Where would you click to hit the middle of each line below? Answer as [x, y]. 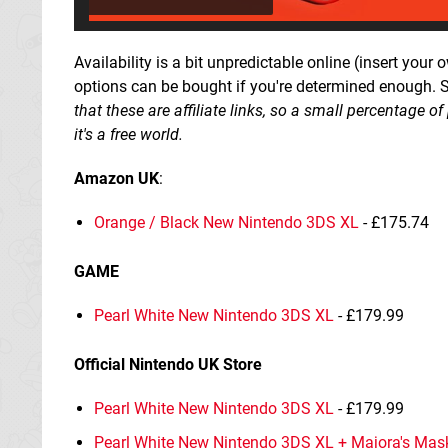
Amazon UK [116, 179]
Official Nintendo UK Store [168, 365]
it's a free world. [128, 135]
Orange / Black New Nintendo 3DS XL [226, 223]
